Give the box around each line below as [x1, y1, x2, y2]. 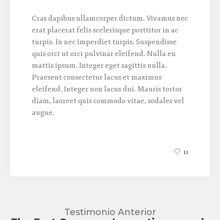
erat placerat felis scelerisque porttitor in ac [32, 25, 178, 35]
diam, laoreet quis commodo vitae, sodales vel [32, 96, 184, 106]
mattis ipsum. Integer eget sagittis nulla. [32, 60, 167, 70]
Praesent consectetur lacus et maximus [32, 72, 162, 82]
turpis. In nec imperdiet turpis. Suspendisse [32, 37, 177, 47]
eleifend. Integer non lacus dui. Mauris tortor [32, 84, 182, 94]
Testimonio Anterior [64, 206, 156, 218]
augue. [32, 108, 55, 117]
